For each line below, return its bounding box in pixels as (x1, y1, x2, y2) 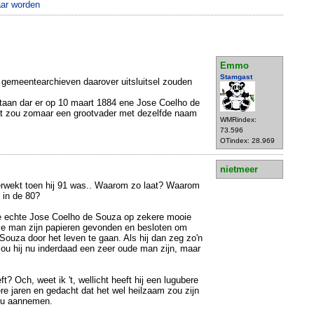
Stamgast (220, 73, 252, 81)
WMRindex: (220, 116, 257, 124)
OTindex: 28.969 (220, 137, 275, 145)
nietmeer (220, 163, 258, 175)
